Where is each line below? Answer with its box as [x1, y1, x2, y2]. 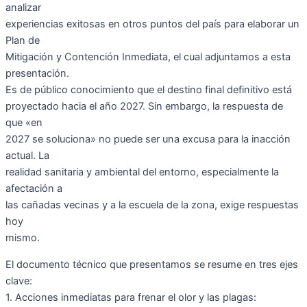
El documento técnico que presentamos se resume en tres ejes [5, 258, 298, 271]
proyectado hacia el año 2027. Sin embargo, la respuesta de [5, 99, 283, 112]
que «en [5, 116, 42, 129]
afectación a [5, 182, 62, 195]
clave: [5, 274, 32, 287]
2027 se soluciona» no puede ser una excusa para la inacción [5, 132, 291, 145]
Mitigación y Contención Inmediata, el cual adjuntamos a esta [5, 50, 291, 63]
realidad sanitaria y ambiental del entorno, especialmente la [5, 165, 279, 178]
